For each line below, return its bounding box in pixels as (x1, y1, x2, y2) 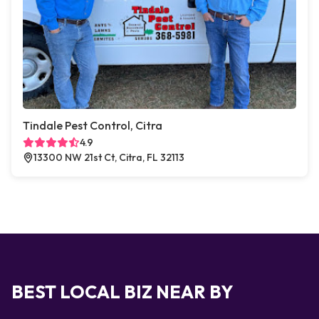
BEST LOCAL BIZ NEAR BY (11, 281, 234, 303)
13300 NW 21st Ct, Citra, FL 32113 (33, 151, 184, 164)
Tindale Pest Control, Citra (23, 118, 162, 132)
